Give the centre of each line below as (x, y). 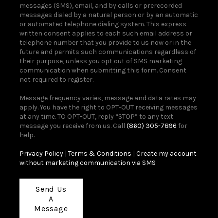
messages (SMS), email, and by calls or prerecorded (100, 5)
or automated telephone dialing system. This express (103, 24)
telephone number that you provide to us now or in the (105, 42)
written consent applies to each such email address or (106, 33)
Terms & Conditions (100, 153)
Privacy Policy (41, 153)
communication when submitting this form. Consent (103, 70)
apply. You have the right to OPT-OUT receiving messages (108, 107)
